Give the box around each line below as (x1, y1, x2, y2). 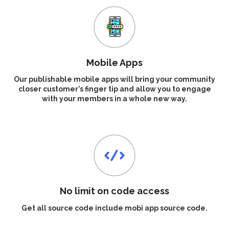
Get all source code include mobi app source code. (21, 203, 208, 212)
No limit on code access (60, 186, 169, 197)
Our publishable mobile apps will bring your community (14, 75, 215, 84)
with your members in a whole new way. (42, 95, 187, 103)
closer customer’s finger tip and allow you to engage (18, 85, 211, 94)
